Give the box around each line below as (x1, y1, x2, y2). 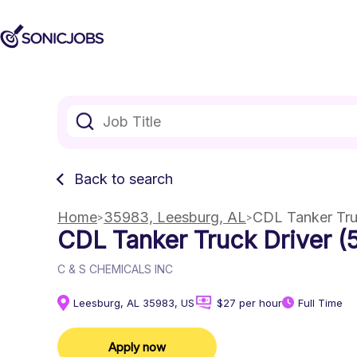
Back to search (74, 171, 173, 187)
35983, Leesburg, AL (104, 209, 246, 226)
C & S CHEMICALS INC (57, 262, 173, 276)
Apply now (108, 339, 166, 355)
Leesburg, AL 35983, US (73, 296, 194, 309)
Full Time (298, 296, 343, 309)
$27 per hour (217, 296, 282, 309)
